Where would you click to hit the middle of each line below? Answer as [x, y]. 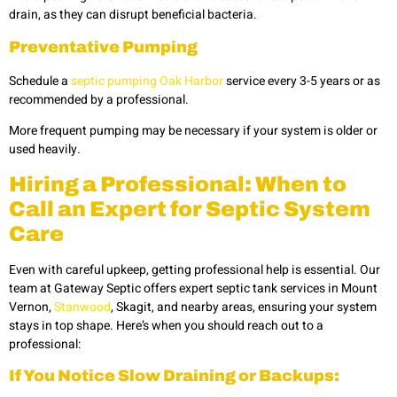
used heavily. [45, 150]
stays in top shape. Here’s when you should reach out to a [166, 325]
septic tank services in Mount [297, 288]
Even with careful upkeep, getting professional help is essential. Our [195, 269]
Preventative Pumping [103, 47]
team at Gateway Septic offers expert [111, 288]
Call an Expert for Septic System [190, 209]
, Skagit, [132, 307]
